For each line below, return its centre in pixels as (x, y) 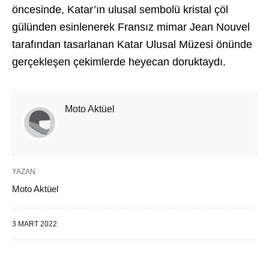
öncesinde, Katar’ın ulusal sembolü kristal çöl (120, 10)
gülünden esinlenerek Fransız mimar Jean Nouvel (131, 27)
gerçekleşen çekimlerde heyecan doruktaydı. (119, 62)
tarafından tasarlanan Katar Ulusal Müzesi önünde (132, 44)
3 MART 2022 (35, 224)
